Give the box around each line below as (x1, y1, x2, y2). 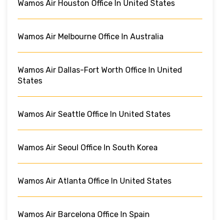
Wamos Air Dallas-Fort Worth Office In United (18, 65, 182, 75)
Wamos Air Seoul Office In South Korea (18, 142, 158, 152)
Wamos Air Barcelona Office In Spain (18, 209, 150, 219)
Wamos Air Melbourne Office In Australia (18, 31, 164, 41)
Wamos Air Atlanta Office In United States (18, 176, 171, 186)
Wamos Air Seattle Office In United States (18, 109, 170, 119)
